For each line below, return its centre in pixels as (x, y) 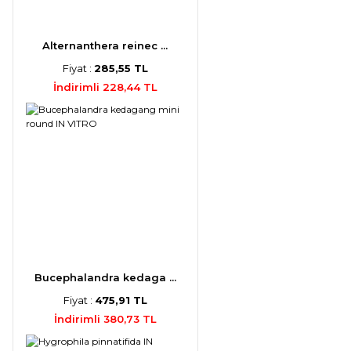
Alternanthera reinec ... (105, 45)
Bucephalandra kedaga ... (105, 277)
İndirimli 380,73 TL (105, 318)
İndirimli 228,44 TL (105, 87)
